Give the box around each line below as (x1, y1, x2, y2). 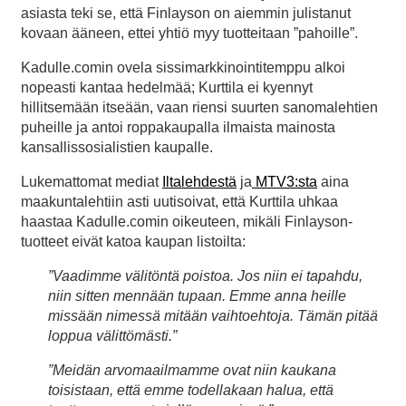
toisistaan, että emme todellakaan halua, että (48, 382, 333, 399)
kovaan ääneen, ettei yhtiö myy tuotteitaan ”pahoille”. (21, 25, 358, 42)
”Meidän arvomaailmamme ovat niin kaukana (48, 362, 336, 379)
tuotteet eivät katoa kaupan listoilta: (21, 234, 246, 250)
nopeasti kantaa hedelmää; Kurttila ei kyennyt (21, 80, 313, 96)
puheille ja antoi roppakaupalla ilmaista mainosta (21, 120, 335, 136)
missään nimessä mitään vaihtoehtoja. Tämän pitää (48, 308, 378, 324)
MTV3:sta (252, 174, 317, 190)
